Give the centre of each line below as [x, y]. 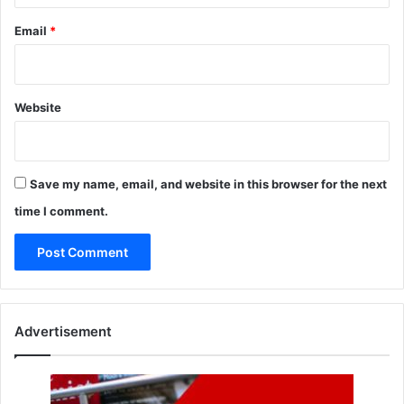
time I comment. [61, 211]
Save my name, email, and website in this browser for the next [208, 184]
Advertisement [63, 332]
